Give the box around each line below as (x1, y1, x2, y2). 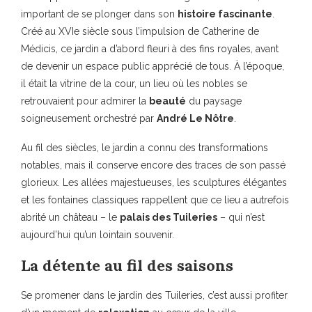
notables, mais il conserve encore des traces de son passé (21, 159, 286, 171)
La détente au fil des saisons (21, 256, 233, 276)
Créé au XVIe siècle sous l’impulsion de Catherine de (21, 26, 259, 38)
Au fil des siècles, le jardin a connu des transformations (21, 142, 268, 154)
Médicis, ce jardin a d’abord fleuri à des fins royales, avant (21, 43, 279, 55)
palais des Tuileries (120, 212, 217, 224)
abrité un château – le (21, 212, 120, 224)
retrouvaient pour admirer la (21, 95, 149, 107)
